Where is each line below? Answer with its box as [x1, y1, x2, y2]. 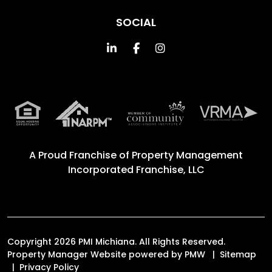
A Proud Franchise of [29, 148, 132, 162]
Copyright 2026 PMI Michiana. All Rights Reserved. [7, 235, 225, 248]
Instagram [165, 39, 222, 55]
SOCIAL [116, 14, 156, 30]
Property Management [132, 148, 243, 162]
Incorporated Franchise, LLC [67, 162, 205, 177]
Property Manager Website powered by [7, 248, 185, 260]
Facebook [138, 39, 193, 55]
